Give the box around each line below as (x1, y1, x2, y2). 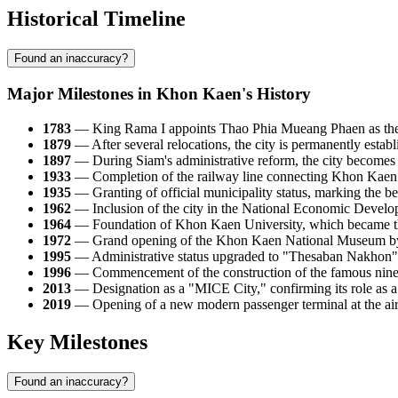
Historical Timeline (7, 7, 186, 31)
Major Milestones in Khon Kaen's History (7, 84, 311, 104)
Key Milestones (7, 330, 147, 354)
